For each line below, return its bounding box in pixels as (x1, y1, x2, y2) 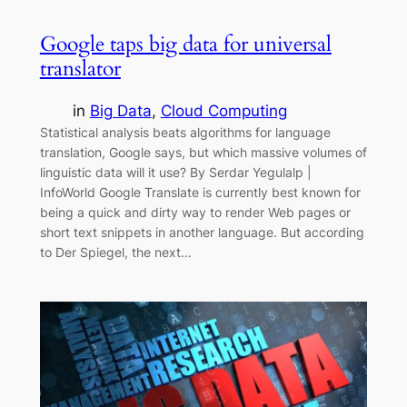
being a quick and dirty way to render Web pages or (39, 203, 351, 220)
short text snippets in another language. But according (39, 223, 364, 240)
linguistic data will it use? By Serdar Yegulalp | (39, 164, 312, 180)
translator (39, 55, 121, 84)
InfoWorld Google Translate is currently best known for (39, 184, 361, 200)
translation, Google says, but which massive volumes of (39, 144, 367, 160)
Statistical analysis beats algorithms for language (39, 124, 331, 140)
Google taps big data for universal (39, 30, 332, 59)
